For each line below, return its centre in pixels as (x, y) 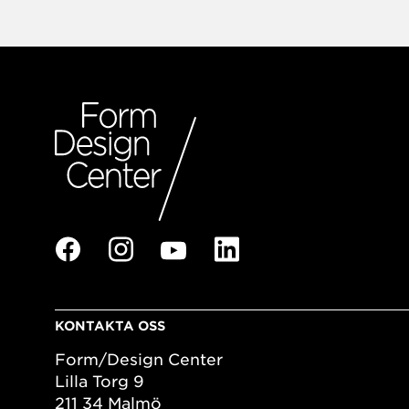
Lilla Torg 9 (100, 381)
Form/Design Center (139, 359)
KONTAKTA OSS (110, 326)
